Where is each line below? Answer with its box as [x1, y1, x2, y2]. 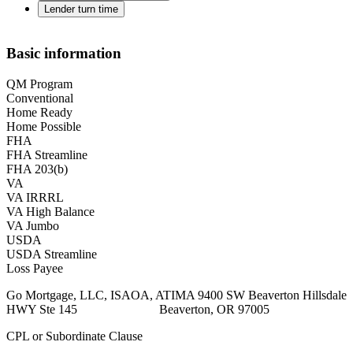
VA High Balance [6, 204, 95, 218]
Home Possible [6, 119, 81, 133]
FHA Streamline [6, 147, 87, 162]
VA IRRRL [6, 190, 64, 204]
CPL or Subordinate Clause [6, 329, 143, 343]
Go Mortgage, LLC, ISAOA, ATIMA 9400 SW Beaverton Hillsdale [6, 288, 347, 302]
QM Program [6, 76, 72, 91]
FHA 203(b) [6, 162, 68, 176]
